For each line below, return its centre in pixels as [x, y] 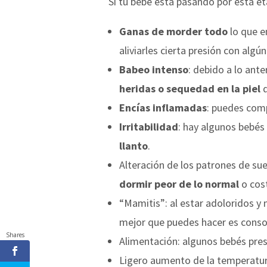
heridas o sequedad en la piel [190, 88]
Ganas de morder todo [173, 31]
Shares [15, 235]
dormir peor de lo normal [180, 184]
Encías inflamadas [163, 107]
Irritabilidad [149, 126]
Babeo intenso [154, 69]
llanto [133, 145]
